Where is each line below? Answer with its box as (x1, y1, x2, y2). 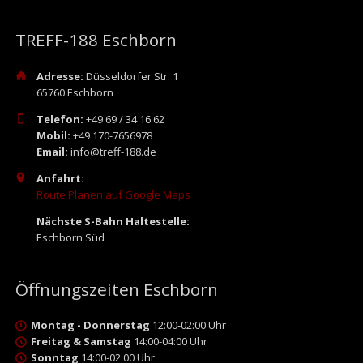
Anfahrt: (36, 170, 84, 186)
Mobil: (36, 127, 70, 143)
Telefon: (36, 111, 86, 126)
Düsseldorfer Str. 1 (83, 68, 178, 83)
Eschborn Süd (36, 229, 105, 245)
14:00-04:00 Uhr (130, 334, 207, 349)
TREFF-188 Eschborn (15, 28, 177, 52)
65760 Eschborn (36, 84, 113, 100)
